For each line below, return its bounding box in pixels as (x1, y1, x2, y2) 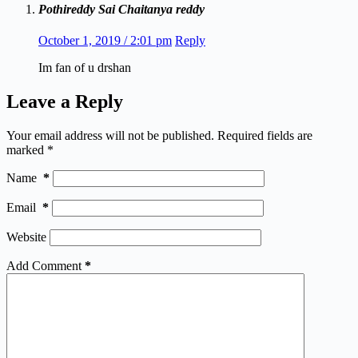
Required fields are (217, 128, 312, 142)
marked (6, 142, 47, 157)
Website (6, 229, 46, 244)
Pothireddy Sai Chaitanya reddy (38, 2, 205, 16)
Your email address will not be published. (6, 128, 214, 142)
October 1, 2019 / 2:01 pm (38, 33, 172, 47)
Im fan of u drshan (38, 60, 131, 74)
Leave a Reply (6, 90, 123, 112)
